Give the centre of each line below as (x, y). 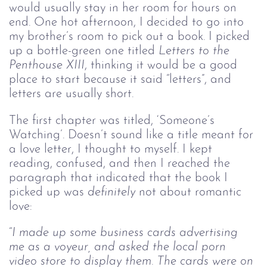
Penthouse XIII (47, 66)
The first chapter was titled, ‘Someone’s (112, 120)
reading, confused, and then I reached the (119, 163)
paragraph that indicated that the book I (118, 178)
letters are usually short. (71, 94)
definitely (113, 192)
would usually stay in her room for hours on (123, 8)
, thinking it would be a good (163, 66)
